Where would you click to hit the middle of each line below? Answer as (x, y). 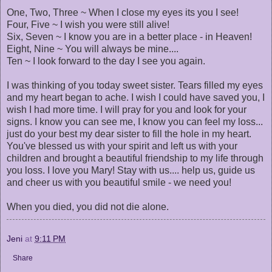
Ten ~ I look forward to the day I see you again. (106, 61)
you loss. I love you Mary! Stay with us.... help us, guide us (131, 170)
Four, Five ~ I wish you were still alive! (88, 24)
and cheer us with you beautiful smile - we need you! (119, 182)
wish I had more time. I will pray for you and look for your (127, 109)
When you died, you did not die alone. (88, 206)
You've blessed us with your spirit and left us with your (122, 146)
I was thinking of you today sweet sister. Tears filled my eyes (135, 85)
